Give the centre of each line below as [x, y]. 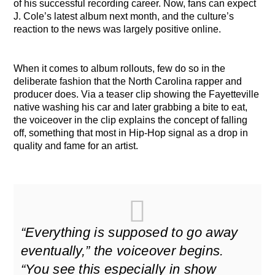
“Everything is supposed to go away [129, 232]
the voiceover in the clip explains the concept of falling [131, 120]
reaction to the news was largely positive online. [118, 29]
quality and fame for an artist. [76, 145]
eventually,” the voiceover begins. [122, 250]
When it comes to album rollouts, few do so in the [120, 68]
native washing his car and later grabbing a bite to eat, [131, 107]
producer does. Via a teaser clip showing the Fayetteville [137, 94]
